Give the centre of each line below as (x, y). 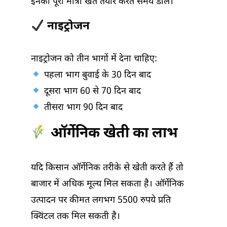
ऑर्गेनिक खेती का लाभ (112, 134)
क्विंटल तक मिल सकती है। (75, 217)
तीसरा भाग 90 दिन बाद (82, 108)
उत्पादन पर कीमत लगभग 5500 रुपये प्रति (101, 201)
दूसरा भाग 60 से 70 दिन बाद (91, 92)
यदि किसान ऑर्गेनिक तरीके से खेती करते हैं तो (107, 168)
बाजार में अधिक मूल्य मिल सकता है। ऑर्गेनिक (107, 184)
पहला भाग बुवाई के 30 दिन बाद (96, 75)
